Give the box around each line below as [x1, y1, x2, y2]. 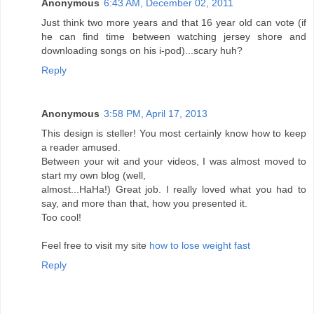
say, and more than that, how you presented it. [41, 197, 247, 209]
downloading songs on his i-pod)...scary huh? [41, 44, 243, 56]
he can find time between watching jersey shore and [41, 30, 306, 42]
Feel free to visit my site [41, 239, 149, 251]
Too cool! [41, 211, 81, 223]
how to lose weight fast [149, 239, 250, 251]
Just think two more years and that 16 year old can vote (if [41, 16, 306, 28]
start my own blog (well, [41, 169, 146, 181]
